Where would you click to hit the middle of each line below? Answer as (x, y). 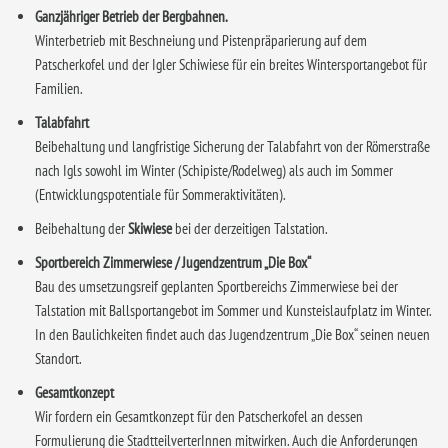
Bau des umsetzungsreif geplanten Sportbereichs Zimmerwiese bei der (216, 287)
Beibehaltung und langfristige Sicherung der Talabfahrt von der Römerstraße (232, 147)
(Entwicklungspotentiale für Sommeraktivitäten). (160, 195)
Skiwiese (150, 229)
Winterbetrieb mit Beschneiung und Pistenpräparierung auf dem (201, 41)
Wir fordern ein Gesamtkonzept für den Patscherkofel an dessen (199, 417)
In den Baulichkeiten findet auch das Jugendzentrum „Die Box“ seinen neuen (232, 335)
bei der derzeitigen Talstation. (250, 229)
